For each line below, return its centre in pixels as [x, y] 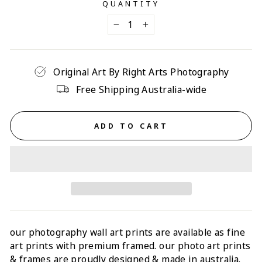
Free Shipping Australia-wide [141, 89]
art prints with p [47, 245]
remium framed [120, 245]
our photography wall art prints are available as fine [127, 232]
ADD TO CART [131, 126]
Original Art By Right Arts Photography [141, 72]
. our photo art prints [203, 245]
